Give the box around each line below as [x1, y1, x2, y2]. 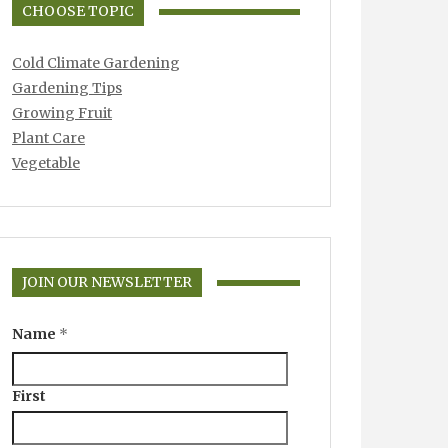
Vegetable [12, 154, 80, 172]
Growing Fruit [12, 104, 112, 122]
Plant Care [12, 129, 85, 147]
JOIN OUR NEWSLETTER [22, 273, 192, 291]
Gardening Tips [12, 79, 122, 97]
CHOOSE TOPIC [22, 2, 134, 20]
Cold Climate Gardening [12, 54, 180, 72]
